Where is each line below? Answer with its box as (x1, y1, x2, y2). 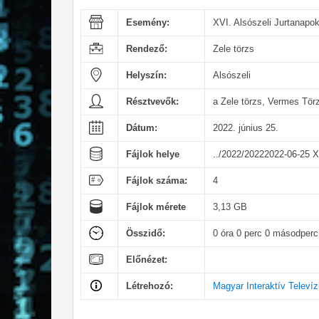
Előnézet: (125, 253, 167, 265)
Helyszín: (125, 69, 167, 80)
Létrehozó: (125, 280, 173, 291)
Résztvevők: (125, 95, 179, 107)
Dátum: (125, 122, 157, 133)
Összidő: (125, 227, 165, 239)
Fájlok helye (125, 148, 179, 159)
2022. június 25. (212, 122, 278, 133)
